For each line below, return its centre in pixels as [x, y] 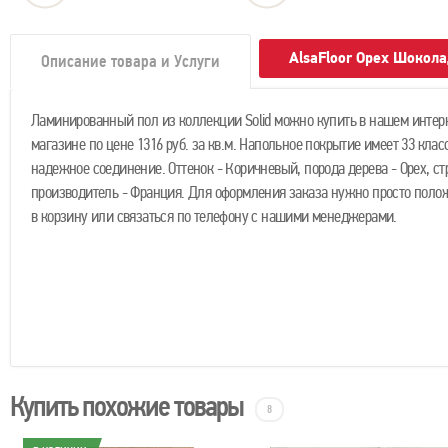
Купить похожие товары [126, 407]
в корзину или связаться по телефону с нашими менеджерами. [214, 216]
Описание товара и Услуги [130, 61]
